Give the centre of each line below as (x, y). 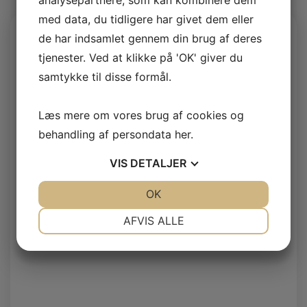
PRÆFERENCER (208, 213)
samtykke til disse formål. (105, 77)
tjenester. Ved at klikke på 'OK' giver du (140, 58)
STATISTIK (208, 263)
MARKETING (99, 263)
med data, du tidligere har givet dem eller (146, 19)
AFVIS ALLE (153, 221)
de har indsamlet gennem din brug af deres (150, 38)
